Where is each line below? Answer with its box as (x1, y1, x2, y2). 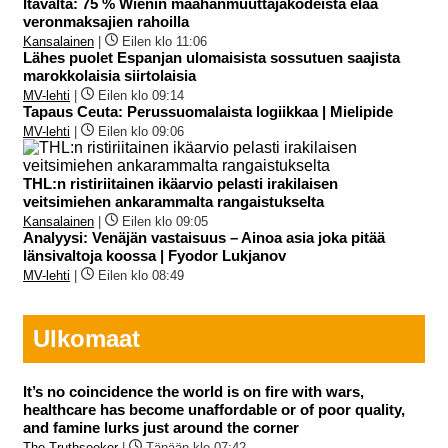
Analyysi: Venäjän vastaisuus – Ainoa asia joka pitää (23, 228, 385, 246)
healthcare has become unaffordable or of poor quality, (23, 400, 405, 418)
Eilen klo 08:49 (98, 267, 184, 283)
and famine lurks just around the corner (23, 418, 299, 436)
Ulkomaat (33, 324, 140, 352)
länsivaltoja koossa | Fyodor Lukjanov (23, 246, 286, 264)
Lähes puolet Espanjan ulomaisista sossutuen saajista (23, 48, 400, 66)
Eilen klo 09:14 (98, 87, 184, 103)
